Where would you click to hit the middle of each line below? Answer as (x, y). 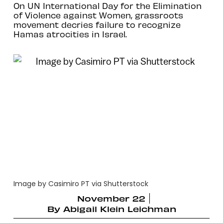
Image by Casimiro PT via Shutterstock (81, 184)
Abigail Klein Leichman (119, 208)
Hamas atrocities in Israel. (70, 34)
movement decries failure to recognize (97, 24)
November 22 (111, 198)
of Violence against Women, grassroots (98, 15)
